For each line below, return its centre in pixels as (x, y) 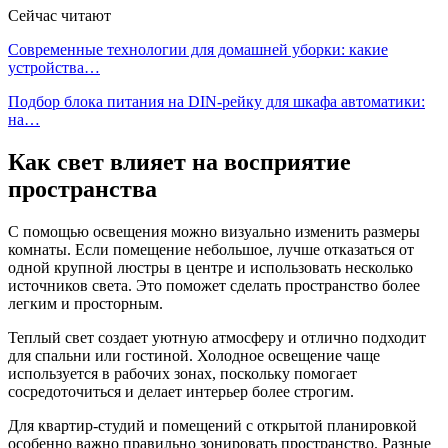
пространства (82, 188)
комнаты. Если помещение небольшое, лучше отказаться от (211, 249)
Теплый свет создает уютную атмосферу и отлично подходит (217, 337)
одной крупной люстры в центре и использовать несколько (210, 267)
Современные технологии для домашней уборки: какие (198, 49)
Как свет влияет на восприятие (179, 161)
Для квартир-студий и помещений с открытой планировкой (212, 425)
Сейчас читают (59, 15)
